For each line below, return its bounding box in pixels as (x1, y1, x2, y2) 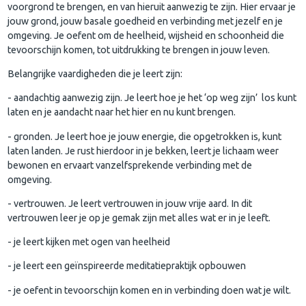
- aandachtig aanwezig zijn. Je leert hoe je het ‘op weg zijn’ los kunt (8, 92, 297, 104)
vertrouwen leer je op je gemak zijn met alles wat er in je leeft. (8, 212, 271, 223)
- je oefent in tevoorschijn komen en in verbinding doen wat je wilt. (8, 284, 292, 296)
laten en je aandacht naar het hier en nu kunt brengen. (8, 107, 236, 118)
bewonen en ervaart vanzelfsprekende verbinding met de (8, 159, 253, 171)
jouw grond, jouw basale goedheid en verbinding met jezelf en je (8, 15, 283, 27)
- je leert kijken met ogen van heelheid (8, 236, 171, 248)
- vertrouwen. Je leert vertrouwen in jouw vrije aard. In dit (8, 197, 253, 209)
